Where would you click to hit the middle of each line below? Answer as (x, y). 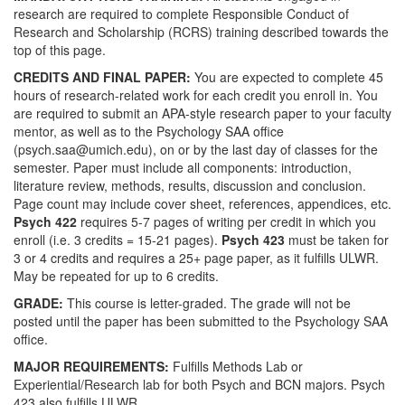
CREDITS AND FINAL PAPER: (104, 77)
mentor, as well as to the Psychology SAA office (149, 131)
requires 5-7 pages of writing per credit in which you (226, 221)
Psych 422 (45, 221)
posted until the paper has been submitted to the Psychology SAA (201, 321)
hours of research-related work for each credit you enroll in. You (196, 95)
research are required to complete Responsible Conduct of (181, 14)
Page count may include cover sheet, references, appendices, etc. (202, 203)
